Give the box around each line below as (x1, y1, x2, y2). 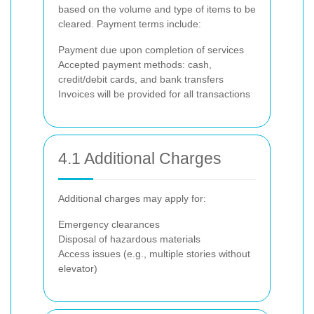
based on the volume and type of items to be (58, 4, 256, 15)
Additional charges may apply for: (58, 193, 206, 204)
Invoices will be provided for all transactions (58, 88, 250, 100)
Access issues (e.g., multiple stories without (58, 248, 250, 259)
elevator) (58, 263, 97, 274)
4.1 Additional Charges (58, 149, 221, 168)
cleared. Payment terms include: (58, 18, 201, 29)
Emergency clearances (58, 219, 160, 230)
